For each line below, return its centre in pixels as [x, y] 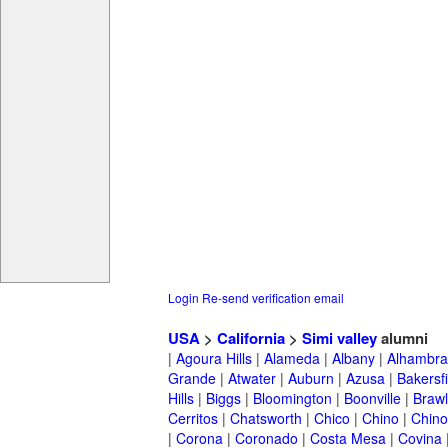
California [251, 338]
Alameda [292, 358]
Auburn [311, 378]
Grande [192, 378]
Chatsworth [266, 418]
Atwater [252, 378]
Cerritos [193, 418]
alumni [402, 338]
